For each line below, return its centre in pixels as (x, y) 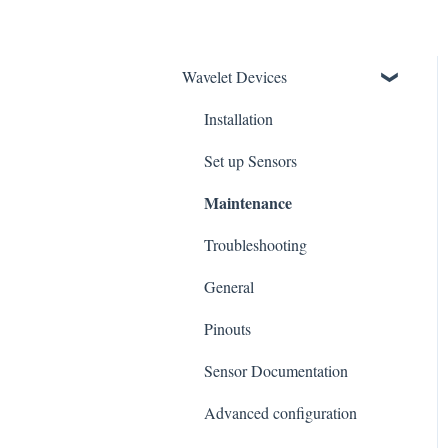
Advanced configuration (280, 412)
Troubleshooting (255, 244)
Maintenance (248, 202)
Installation (238, 118)
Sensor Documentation (276, 370)
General (229, 286)
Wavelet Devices (234, 76)
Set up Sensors (250, 160)
